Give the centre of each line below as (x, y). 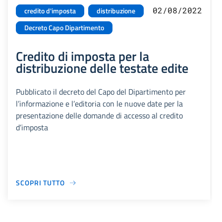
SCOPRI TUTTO (40, 183)
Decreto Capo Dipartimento (64, 28)
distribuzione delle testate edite (102, 68)
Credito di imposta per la (83, 56)
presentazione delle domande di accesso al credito (99, 116)
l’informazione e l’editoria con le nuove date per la (99, 104)
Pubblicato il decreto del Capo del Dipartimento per (101, 92)
